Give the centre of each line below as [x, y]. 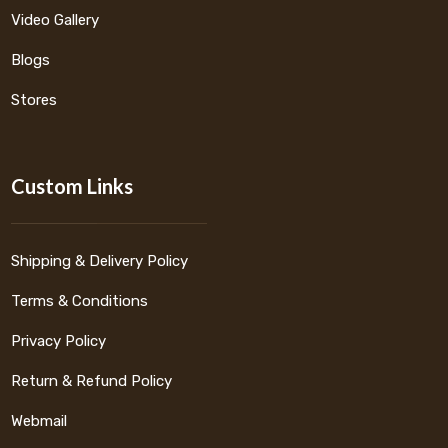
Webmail [39, 421]
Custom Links [72, 186]
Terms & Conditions [80, 301]
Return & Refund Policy [92, 381]
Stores [34, 100]
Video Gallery [55, 20]
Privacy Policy [59, 341]
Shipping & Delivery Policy [100, 261]
